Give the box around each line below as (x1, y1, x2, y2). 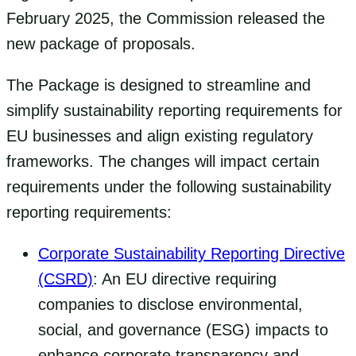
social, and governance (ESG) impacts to (38, 320, 328, 339)
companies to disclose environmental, (38, 295, 303, 313)
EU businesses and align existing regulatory (6, 126, 313, 145)
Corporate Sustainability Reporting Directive (38, 244, 345, 262)
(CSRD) (38, 269, 93, 288)
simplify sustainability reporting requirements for (6, 101, 342, 119)
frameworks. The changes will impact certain (6, 152, 319, 170)
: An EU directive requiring (93, 269, 277, 288)
